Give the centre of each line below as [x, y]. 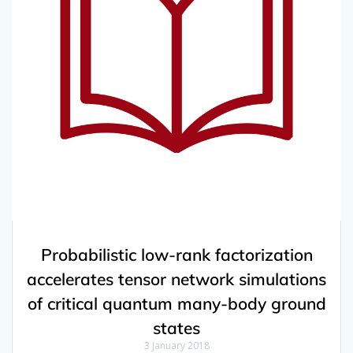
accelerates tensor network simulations [176, 279]
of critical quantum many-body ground [176, 304]
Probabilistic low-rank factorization [176, 255]
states [176, 328]
